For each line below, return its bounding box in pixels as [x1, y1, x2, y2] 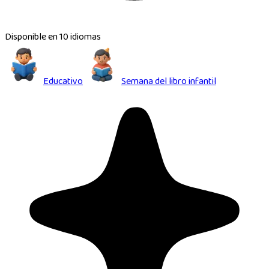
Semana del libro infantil [121, 74, 216, 90]
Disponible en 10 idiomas [5, 29, 101, 46]
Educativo [43, 74, 83, 90]
